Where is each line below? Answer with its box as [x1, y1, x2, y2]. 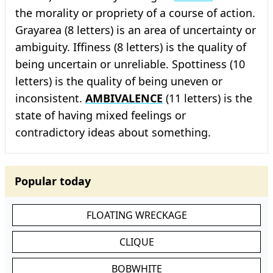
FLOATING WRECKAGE [86, 208, 187, 222]
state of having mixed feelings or [15, 108, 186, 122]
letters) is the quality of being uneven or [15, 74, 222, 88]
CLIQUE [119, 235, 154, 249]
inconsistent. [15, 91, 85, 105]
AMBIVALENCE [85, 91, 163, 105]
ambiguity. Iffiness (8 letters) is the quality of [15, 40, 246, 54]
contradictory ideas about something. [15, 125, 211, 140]
